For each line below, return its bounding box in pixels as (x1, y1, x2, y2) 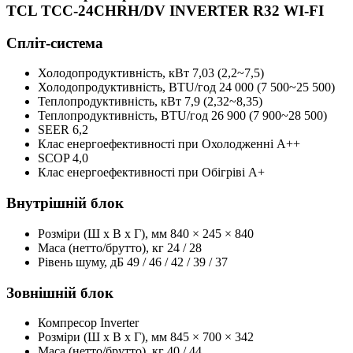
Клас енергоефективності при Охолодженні (38, 137, 277, 151)
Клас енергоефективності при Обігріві (38, 165, 248, 180)
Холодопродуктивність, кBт (38, 66, 192, 80)
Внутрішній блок (6, 195, 124, 212)
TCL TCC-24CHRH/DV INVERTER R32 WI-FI (6, 2, 324, 19)
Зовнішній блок (6, 284, 113, 301)
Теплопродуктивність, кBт (38, 95, 184, 109)
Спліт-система (6, 34, 103, 51)
